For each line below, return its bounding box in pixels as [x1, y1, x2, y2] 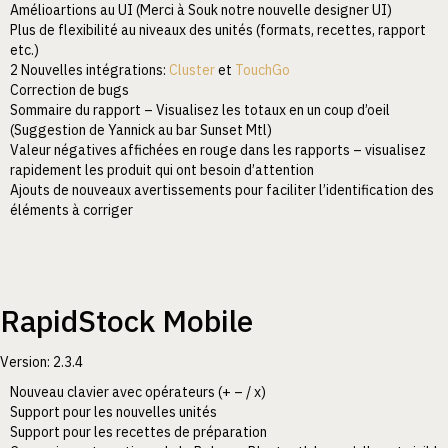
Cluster [169, 60, 215, 79]
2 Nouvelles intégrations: [10, 60, 169, 79]
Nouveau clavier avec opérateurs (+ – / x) [10, 382, 266, 401]
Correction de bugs [10, 80, 129, 99]
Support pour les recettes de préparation [10, 422, 267, 441]
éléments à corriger [10, 200, 133, 219]
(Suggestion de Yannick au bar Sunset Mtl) [10, 120, 272, 139]
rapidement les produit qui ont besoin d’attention [10, 160, 314, 179]
